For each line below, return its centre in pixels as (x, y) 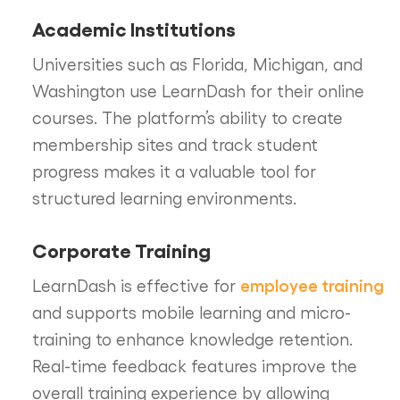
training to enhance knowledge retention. (192, 338)
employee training (312, 284)
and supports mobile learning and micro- (191, 311)
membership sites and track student (175, 143)
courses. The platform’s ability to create (187, 117)
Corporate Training (121, 249)
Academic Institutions (133, 28)
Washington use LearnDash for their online (198, 90)
